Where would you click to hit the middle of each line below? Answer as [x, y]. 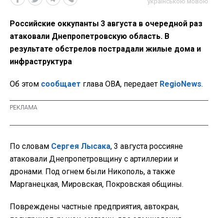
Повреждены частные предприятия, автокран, [94, 206]
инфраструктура [41, 61]
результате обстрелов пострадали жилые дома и [105, 49]
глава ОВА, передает [120, 84]
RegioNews [181, 84]
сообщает [61, 84]
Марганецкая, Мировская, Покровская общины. [97, 184]
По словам [30, 146]
